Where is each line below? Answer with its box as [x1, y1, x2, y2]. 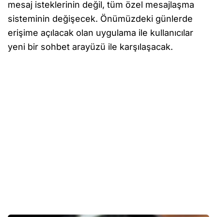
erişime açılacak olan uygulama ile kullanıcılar [8, 28, 193, 38]
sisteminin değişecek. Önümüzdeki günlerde [8, 14, 193, 24]
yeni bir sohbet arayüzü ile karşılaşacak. [8, 42, 173, 52]
